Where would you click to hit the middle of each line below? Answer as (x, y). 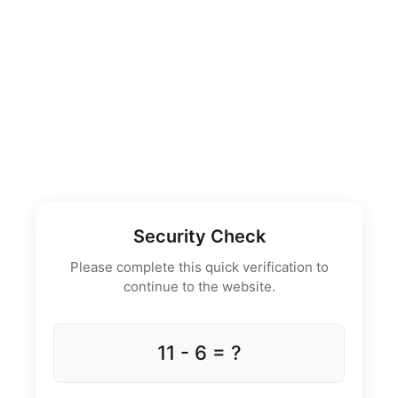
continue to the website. (199, 286)
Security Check (199, 236)
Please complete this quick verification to (199, 267)
